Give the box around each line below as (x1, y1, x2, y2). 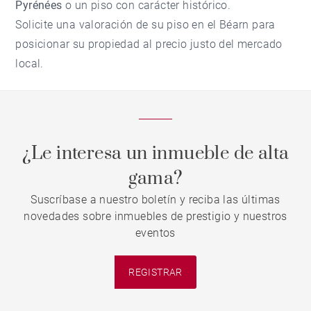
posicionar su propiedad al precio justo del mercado (15, 37, 283, 51)
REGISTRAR (128, 266, 183, 278)
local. (15, 57, 44, 71)
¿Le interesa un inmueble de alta (22, 142, 289, 166)
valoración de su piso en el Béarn (78, 18, 249, 32)
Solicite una (15, 18, 79, 32)
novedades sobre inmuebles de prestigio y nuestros (24, 210, 287, 224)
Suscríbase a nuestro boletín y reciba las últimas (31, 193, 280, 207)
